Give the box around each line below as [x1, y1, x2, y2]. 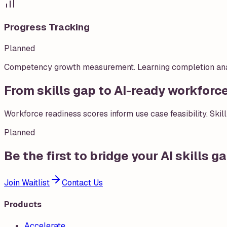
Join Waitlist [4, 177, 50, 188]
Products [4, 199, 42, 210]
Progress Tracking [4, 21, 90, 34]
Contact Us [62, 177, 103, 188]
